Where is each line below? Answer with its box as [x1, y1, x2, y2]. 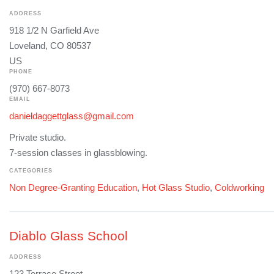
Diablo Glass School [9, 229, 128, 243]
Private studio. [9, 131, 66, 143]
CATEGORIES [9, 168, 53, 174]
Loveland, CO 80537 [9, 40, 91, 51]
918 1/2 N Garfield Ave [9, 24, 99, 35]
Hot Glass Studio [142, 182, 210, 193]
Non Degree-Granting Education [9, 182, 137, 193]
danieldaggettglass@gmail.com [9, 110, 134, 121]
